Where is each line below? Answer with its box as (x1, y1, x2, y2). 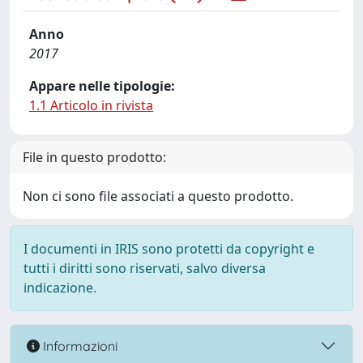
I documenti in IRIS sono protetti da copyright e (23, 240, 314, 258)
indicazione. (23, 279, 96, 297)
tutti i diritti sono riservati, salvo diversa (23, 259, 266, 277)
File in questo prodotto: (23, 148, 166, 166)
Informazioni (40, 337, 117, 354)
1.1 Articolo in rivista (29, 96, 153, 114)
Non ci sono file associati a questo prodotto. (23, 187, 293, 205)
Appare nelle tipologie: (29, 77, 175, 95)
